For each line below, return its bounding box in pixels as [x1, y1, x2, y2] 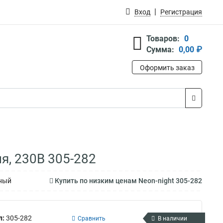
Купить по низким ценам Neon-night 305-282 [53, 177, 202, 185]
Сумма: [146, 45, 174, 54]
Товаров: [146, 34, 180, 43]
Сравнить [78, 215, 106, 222]
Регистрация [160, 8, 202, 16]
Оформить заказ [139, 64, 195, 72]
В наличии [158, 215, 187, 222]
